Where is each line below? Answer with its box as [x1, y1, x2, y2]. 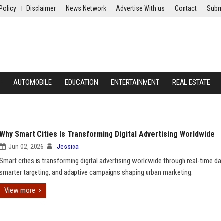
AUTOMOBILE [13, 78, 52, 87]
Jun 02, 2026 [8, 143, 44, 150]
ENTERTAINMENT [111, 78, 159, 87]
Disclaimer [26, 4, 56, 12]
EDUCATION [65, 78, 98, 87]
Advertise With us [116, 4, 165, 12]
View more [4, 186, 35, 195]
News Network [66, 4, 106, 12]
